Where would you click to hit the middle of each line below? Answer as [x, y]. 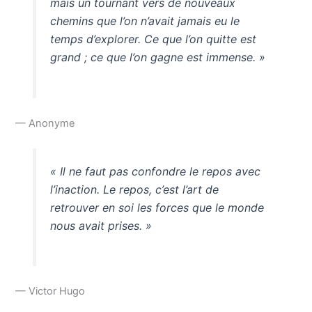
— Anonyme [45, 123]
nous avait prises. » [101, 225]
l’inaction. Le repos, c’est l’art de [134, 189]
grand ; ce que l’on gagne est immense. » [157, 57]
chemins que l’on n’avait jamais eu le [145, 21]
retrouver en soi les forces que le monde [157, 207]
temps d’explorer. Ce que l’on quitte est [153, 39]
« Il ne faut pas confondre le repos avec [155, 171]
